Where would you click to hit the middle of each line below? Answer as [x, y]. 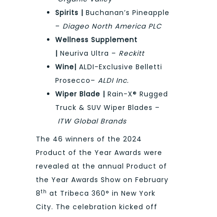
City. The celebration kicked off [97, 207]
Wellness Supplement [96, 40]
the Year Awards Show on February [102, 179]
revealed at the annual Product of [101, 166]
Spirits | [69, 13]
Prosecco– [77, 81]
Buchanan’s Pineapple [126, 13]
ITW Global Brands [92, 121]
